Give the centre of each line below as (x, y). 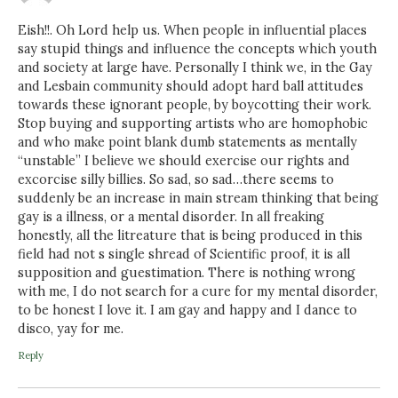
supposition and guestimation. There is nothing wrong (187, 272)
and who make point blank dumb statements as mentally (187, 142)
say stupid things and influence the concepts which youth (197, 48)
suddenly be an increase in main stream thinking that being (198, 198)
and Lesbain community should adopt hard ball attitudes (191, 86)
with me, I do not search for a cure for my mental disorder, (198, 291)
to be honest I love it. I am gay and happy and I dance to (187, 310)
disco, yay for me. (71, 328)
